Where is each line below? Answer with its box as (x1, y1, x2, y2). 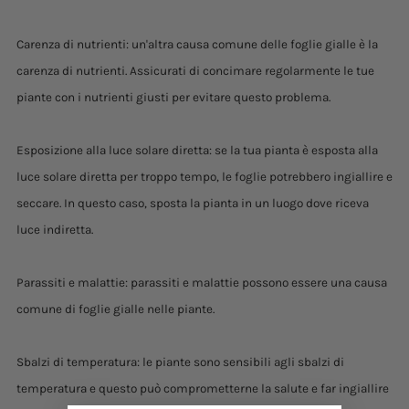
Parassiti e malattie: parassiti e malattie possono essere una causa (16, 276, 387, 289)
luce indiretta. (16, 223, 93, 236)
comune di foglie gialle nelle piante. (16, 302, 215, 316)
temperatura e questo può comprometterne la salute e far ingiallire (16, 382, 389, 395)
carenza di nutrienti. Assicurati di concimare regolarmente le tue (16, 64, 374, 78)
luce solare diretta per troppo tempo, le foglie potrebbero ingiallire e (16, 170, 393, 184)
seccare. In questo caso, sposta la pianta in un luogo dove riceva (16, 196, 369, 210)
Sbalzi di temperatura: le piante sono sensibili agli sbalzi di (16, 355, 344, 369)
